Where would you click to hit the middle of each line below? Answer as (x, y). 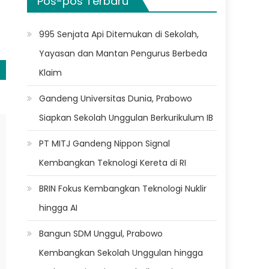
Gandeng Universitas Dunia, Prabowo (116, 98)
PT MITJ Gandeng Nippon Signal (105, 143)
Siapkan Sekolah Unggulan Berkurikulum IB (126, 117)
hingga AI (59, 207)
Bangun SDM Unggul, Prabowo (101, 233)
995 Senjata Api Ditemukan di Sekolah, (119, 34)
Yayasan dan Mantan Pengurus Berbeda (123, 53)
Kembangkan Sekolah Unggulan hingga (121, 252)
